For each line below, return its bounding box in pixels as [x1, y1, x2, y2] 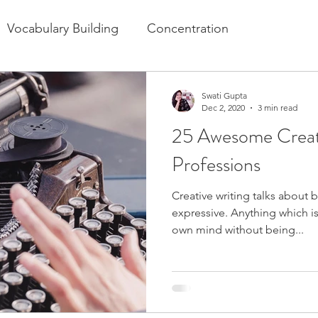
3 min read [258, 102, 297, 113]
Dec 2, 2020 [202, 102, 245, 113]
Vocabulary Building [7, 20, 119, 36]
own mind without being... [172, 223, 304, 236]
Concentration [147, 20, 229, 36]
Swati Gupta [202, 90, 247, 101]
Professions [172, 150, 261, 179]
